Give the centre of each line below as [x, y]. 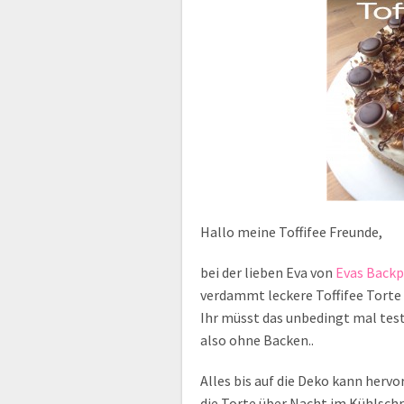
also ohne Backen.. [257, 340]
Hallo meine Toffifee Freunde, [291, 232]
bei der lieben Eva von [268, 272]
